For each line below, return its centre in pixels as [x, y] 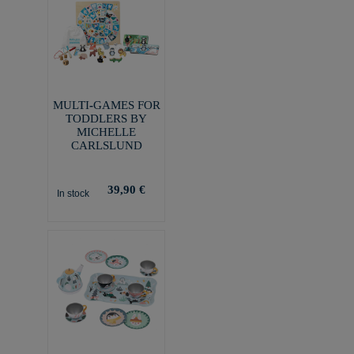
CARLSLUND [106, 145]
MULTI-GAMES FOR [106, 105]
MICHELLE [106, 132]
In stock [73, 193]
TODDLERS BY [106, 118]
